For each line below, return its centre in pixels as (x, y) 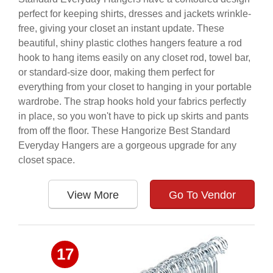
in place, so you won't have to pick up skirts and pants (133, 116)
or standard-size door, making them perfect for (116, 72)
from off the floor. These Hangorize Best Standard (124, 131)
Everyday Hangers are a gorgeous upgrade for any (127, 145)
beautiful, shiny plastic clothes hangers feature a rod (130, 43)
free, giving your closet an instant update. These (121, 28)
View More (93, 195)
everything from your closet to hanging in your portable (135, 87)
